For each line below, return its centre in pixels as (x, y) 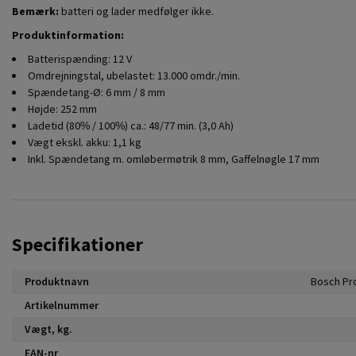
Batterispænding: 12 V (80, 58)
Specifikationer (77, 244)
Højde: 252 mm (62, 108)
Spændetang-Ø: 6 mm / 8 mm (97, 92)
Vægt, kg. (48, 329)
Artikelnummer (62, 305)
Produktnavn (57, 281)
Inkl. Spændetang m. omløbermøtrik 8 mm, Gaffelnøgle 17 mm (174, 159)
